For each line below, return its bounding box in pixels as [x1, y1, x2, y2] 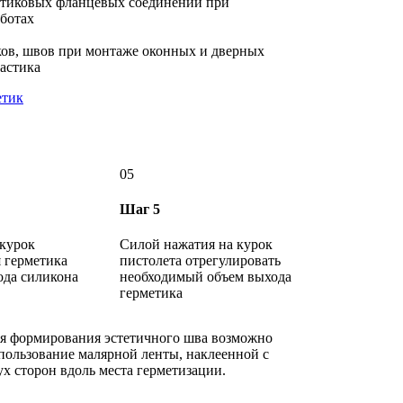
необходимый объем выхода [120, 269, 291, 285]
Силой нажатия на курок [120, 237, 273, 253]
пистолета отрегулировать [120, 253, 281, 269]
